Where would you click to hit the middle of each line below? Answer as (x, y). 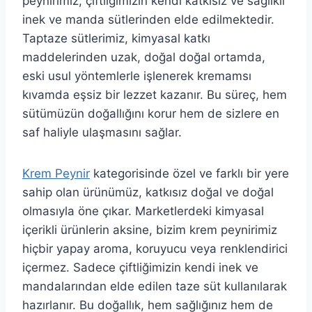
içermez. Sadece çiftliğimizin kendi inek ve (140, 268)
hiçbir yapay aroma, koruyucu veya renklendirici (155, 249)
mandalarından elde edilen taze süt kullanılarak (155, 287)
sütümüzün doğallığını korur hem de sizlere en (151, 114)
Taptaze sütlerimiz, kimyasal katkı (116, 39)
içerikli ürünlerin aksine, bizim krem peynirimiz (150, 230)
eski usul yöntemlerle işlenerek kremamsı (137, 76)
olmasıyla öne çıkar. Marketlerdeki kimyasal (143, 211)
